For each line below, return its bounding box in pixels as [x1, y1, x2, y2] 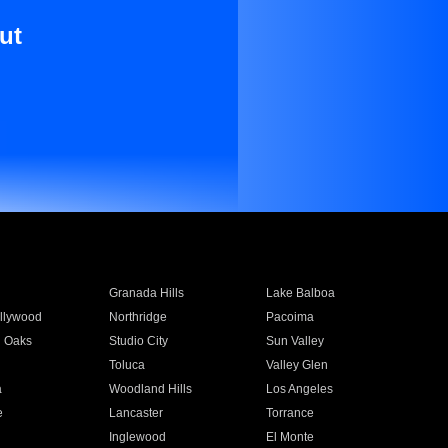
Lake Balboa [266, 286, 336, 300]
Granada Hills [108, 286, 184, 300]
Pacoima [266, 310, 315, 324]
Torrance [266, 406, 315, 420]
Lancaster [108, 406, 163, 420]
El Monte [266, 430, 315, 444]
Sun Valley [266, 334, 325, 348]
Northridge [108, 310, 167, 324]
